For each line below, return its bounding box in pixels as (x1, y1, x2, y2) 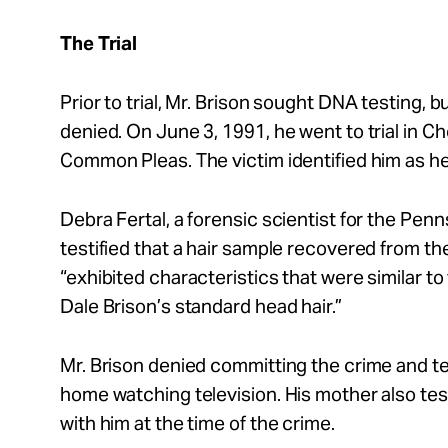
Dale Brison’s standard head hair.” (60, 294, 342, 318)
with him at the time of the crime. (60, 411, 335, 435)
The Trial (60, 31, 138, 55)
